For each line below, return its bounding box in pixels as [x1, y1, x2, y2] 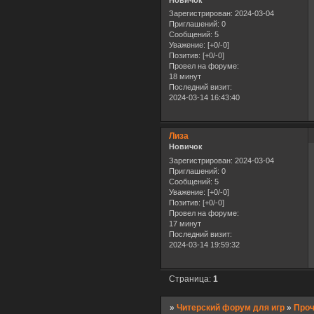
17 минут [169, 219, 201, 228]
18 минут [169, 72, 201, 81]
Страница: [169, 273, 214, 284]
